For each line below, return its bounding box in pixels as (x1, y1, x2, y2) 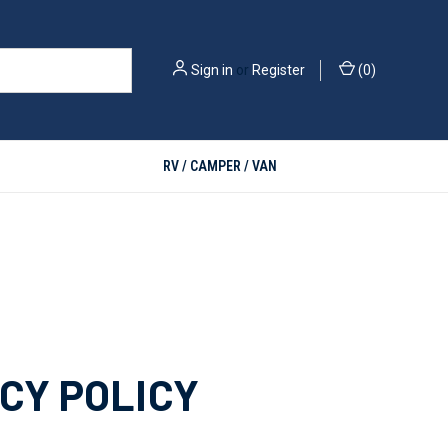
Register (252, 61, 305, 78)
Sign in (191, 61, 233, 78)
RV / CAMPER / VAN (163, 158, 278, 174)
